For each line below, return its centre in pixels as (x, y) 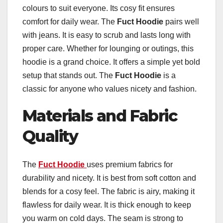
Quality (50, 136)
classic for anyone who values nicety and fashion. (110, 89)
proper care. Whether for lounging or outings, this (108, 49)
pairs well (181, 22)
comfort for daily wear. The (70, 22)
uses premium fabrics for (130, 164)
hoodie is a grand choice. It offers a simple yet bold (111, 62)
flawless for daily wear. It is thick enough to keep (107, 205)
